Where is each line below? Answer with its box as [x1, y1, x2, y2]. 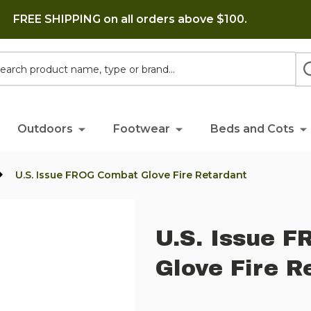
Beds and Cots [210, 122, 294, 135]
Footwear [112, 122, 170, 135]
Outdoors [17, 122, 73, 135]
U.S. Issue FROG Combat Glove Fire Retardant [15, 169, 247, 181]
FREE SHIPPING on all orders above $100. [12, 12, 247, 26]
